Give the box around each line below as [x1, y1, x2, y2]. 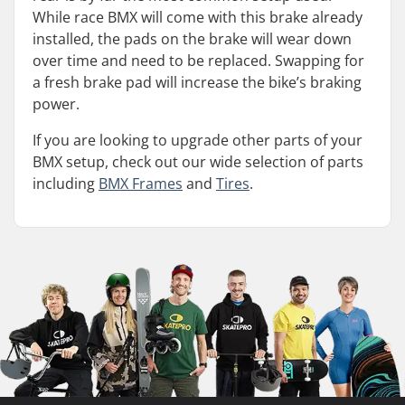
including [33, 174, 99, 193]
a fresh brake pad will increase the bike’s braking [33, 72, 362, 92]
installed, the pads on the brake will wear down [33, 29, 352, 49]
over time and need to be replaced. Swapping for [33, 51, 364, 71]
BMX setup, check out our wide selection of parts [33, 152, 363, 172]
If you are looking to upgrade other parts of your [33, 130, 363, 150]
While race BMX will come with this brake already [33, 7, 363, 27]
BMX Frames [99, 174, 183, 193]
